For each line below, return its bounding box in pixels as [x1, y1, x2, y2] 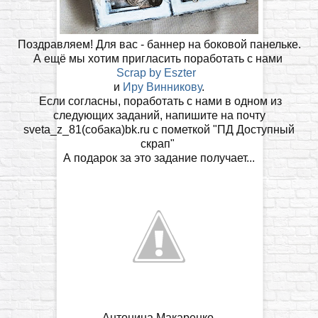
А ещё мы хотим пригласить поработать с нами [33, 52, 285, 65]
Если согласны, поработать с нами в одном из [36, 94, 282, 107]
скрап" [141, 137, 177, 150]
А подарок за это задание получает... [63, 151, 255, 164]
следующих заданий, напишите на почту [53, 109, 265, 121]
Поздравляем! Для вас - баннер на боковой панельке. [17, 38, 301, 50]
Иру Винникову [123, 80, 202, 93]
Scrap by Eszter [116, 66, 196, 79]
